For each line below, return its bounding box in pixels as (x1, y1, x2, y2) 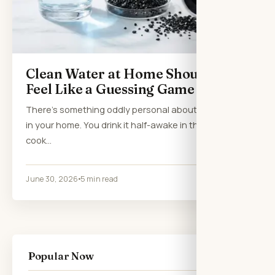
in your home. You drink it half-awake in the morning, (26, 118, 243, 131)
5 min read (80, 173, 118, 184)
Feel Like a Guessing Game (26, 80, 195, 98)
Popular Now (28, 250, 94, 263)
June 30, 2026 (26, 173, 79, 184)
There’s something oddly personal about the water (26, 103, 241, 115)
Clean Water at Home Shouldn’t (26, 65, 229, 82)
